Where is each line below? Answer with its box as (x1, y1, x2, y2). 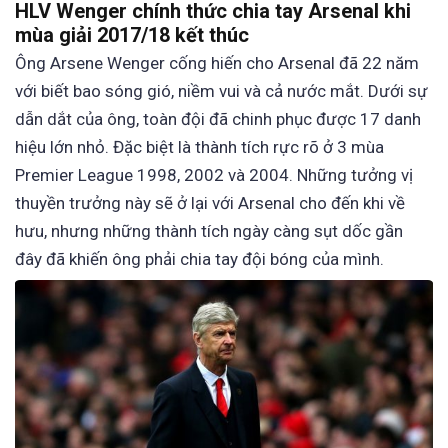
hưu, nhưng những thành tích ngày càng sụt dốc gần (15, 221, 403, 242)
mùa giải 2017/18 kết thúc (15, 23, 249, 48)
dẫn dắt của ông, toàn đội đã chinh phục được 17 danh (15, 109, 421, 130)
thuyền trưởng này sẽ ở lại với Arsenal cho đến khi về (15, 193, 405, 214)
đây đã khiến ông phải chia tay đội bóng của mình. (15, 249, 384, 270)
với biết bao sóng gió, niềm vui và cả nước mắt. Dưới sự (15, 81, 428, 102)
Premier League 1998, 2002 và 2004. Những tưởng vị (15, 165, 413, 186)
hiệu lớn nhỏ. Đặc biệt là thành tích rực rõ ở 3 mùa (15, 137, 384, 158)
